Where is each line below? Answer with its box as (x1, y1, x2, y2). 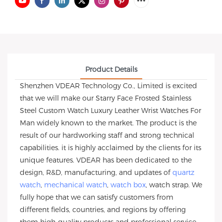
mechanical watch (44, 180, 107, 189)
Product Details (85, 65, 137, 74)
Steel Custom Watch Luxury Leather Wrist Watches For (20, 106, 201, 115)
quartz (172, 168, 194, 177)
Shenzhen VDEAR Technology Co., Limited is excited (20, 81, 197, 90)
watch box (111, 180, 146, 189)
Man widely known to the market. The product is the (20, 118, 197, 127)
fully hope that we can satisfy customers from (20, 193, 173, 202)
